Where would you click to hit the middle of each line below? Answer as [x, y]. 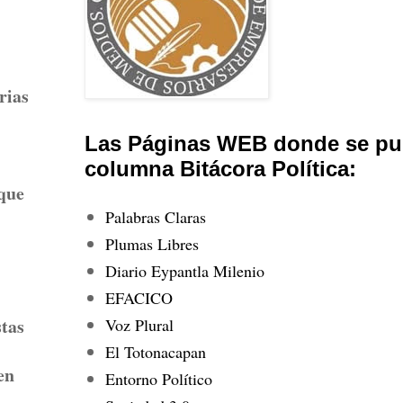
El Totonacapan [155, 351]
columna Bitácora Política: [220, 169]
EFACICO [139, 297]
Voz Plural [139, 324]
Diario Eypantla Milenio [184, 270]
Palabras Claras [155, 216]
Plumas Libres [152, 243]
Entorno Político [158, 378]
